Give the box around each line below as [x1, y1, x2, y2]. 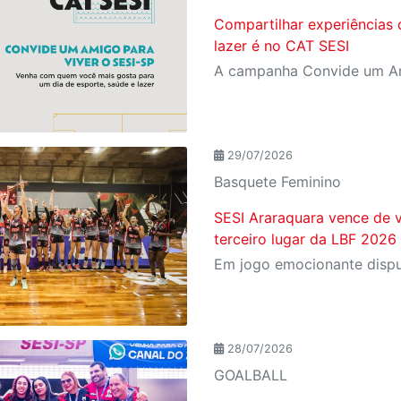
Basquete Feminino [213, 173, 341, 192]
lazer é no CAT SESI [213, 37, 349, 55]
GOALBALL [213, 366, 287, 385]
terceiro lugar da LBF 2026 [213, 230, 397, 249]
